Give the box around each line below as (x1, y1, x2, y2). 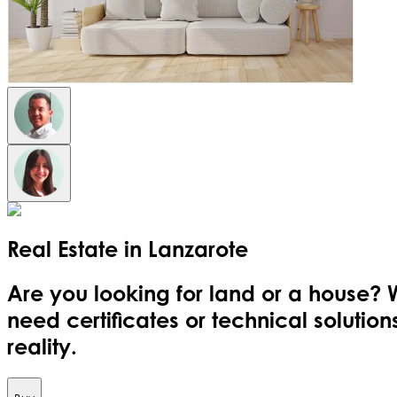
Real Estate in (7, 235, 148, 262)
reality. (7, 332, 77, 360)
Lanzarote (148, 235, 248, 262)
